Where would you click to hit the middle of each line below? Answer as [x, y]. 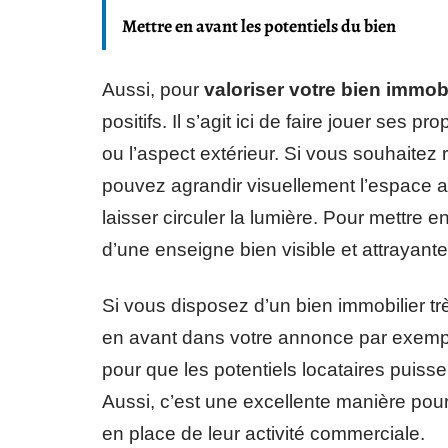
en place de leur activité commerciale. [263, 434]
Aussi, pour [153, 90]
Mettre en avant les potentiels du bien [259, 26]
